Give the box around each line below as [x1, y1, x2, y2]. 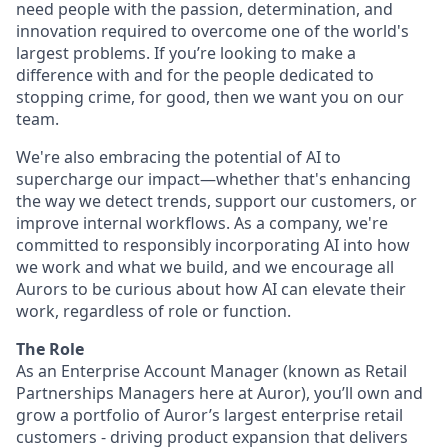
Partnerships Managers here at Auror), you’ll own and [16, 382, 423, 404]
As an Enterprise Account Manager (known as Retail [16, 360, 407, 382]
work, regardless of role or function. [16, 300, 291, 322]
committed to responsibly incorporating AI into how [16, 234, 410, 256]
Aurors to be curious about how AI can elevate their [16, 278, 406, 300]
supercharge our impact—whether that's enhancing [16, 168, 411, 190]
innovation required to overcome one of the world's [16, 20, 409, 42]
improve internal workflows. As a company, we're [16, 212, 388, 234]
